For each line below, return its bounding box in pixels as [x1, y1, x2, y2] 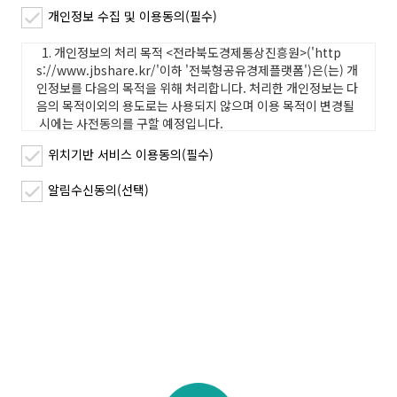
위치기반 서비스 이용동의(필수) [48, 145, 214, 163]
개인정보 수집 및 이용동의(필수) [48, 7, 217, 25]
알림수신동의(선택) [48, 181, 149, 198]
